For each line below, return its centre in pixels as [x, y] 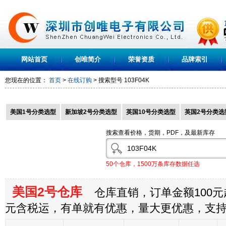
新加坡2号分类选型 [91, 112]
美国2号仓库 [44, 192]
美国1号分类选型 [33, 112]
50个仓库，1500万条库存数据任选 [153, 164]
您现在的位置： [27, 80]
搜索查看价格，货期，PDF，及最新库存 [160, 133]
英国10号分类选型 [151, 112]
